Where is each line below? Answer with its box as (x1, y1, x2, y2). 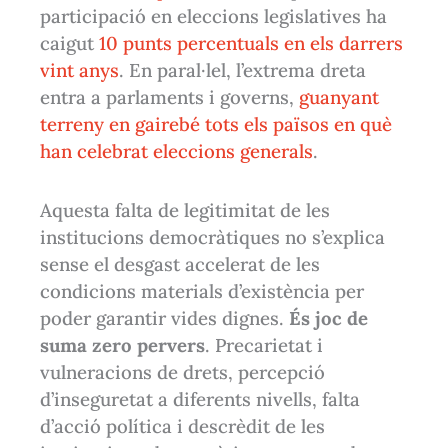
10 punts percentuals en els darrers (99, 30, 404, 55)
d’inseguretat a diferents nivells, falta (40, 387, 361, 412)
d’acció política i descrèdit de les (40, 414, 326, 439)
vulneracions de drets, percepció (40, 360, 326, 385)
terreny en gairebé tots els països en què (40, 111, 393, 136)
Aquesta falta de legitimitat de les (40, 198, 331, 223)
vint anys (40, 57, 120, 82)
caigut (40, 30, 100, 55)
